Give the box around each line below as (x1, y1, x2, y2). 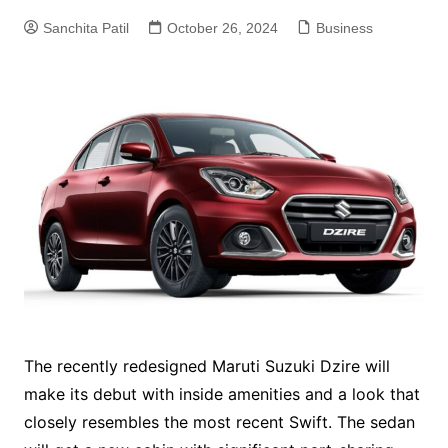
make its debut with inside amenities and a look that (23, 383, 420, 404)
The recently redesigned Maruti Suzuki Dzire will (23, 355, 390, 376)
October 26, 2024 (166, 20, 278, 36)
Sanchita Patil (42, 20, 129, 36)
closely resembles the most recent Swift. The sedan (23, 411, 415, 432)
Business (315, 20, 373, 36)
